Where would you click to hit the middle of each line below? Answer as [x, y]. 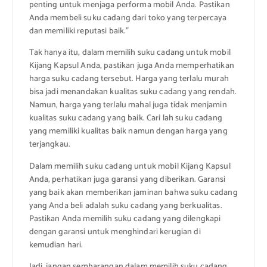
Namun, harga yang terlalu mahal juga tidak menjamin [128, 105]
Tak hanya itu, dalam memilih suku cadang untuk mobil [130, 53]
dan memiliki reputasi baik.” [79, 32]
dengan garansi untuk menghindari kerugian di [115, 232]
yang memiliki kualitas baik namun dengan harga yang [128, 132]
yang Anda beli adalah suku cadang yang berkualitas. [125, 206]
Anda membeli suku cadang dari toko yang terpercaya [128, 18]
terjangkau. [50, 145]
